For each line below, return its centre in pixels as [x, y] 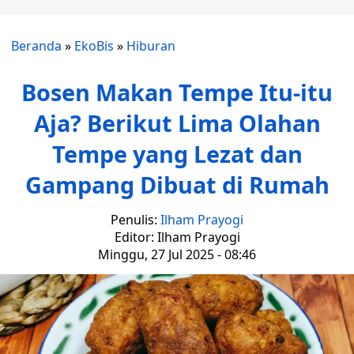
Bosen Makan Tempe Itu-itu [177, 92]
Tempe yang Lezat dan [177, 154]
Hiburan [151, 46]
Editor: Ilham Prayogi [177, 237]
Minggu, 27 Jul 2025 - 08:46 [177, 254]
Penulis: [136, 220]
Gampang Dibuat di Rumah [177, 185]
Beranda [36, 46]
